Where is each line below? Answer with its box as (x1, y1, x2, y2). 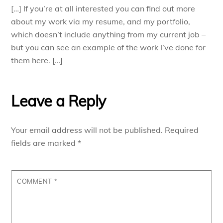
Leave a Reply (11, 91, 106, 111)
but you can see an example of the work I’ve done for (11, 42, 206, 52)
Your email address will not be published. (11, 124, 163, 135)
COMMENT (17, 177, 54, 185)
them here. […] (11, 55, 63, 65)
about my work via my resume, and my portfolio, (11, 16, 191, 26)
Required (165, 124, 199, 135)
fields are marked (11, 137, 78, 148)
